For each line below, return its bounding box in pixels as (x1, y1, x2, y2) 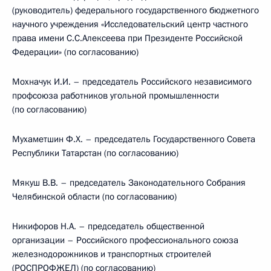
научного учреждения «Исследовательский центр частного (12, 18, 248, 30)
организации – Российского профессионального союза (12, 234, 238, 246)
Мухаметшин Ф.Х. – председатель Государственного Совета (12, 133, 255, 145)
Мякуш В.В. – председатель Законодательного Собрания (12, 177, 246, 189)
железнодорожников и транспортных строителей (12, 248, 211, 260)
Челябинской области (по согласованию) (12, 191, 177, 203)
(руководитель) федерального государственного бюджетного (12, 4, 259, 16)
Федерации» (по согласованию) (12, 46, 139, 58)
